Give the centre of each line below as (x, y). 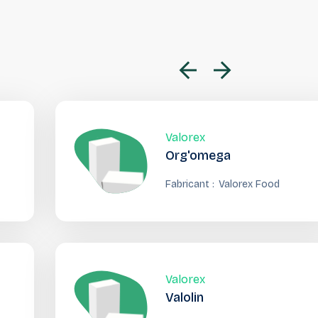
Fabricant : (190, 184)
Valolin (185, 297)
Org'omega (198, 155)
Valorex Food (250, 184)
